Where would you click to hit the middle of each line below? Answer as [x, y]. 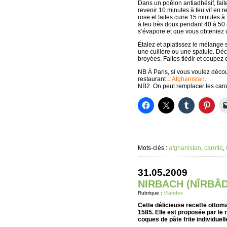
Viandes [173, 193]
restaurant [153, 79]
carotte [214, 148]
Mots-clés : [153, 148]
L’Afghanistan [186, 79]
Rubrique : [151, 193]
